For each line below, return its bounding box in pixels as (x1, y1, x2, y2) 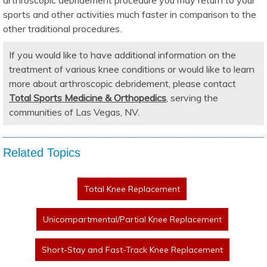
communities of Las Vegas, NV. (9, 105, 139, 118)
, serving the (166, 91, 218, 104)
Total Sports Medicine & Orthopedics (9, 91, 166, 104)
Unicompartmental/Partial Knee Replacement (42, 213, 222, 225)
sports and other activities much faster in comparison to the (3, 8, 256, 20)
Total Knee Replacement (84, 183, 180, 194)
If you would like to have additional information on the (9, 48, 236, 61)
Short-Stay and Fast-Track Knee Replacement (41, 244, 223, 255)
